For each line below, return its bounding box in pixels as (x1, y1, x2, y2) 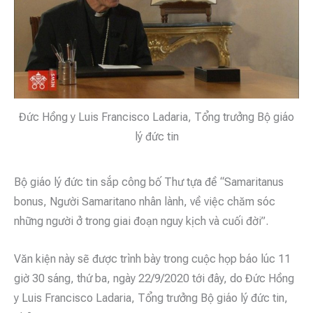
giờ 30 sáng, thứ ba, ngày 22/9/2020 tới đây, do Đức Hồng (14, 271, 294, 285)
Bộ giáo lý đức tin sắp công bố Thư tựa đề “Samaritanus (14, 175, 284, 189)
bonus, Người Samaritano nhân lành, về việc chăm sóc (14, 194, 275, 208)
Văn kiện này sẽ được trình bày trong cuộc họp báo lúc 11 (14, 252, 291, 265)
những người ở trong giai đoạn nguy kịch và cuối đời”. (14, 214, 268, 228)
